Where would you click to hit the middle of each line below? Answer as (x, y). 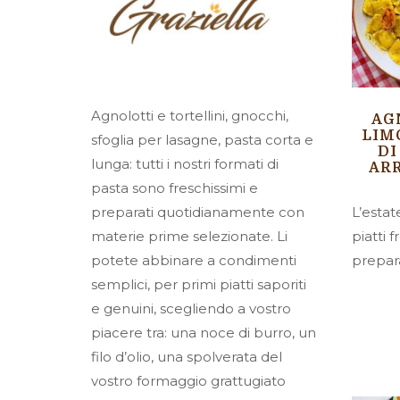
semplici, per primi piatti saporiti (199, 284)
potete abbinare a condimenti (194, 260)
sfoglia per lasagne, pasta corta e (202, 140)
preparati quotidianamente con (198, 212)
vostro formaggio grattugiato (188, 381)
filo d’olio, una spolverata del (187, 357)
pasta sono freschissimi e (175, 188)
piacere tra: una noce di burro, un (204, 333)
